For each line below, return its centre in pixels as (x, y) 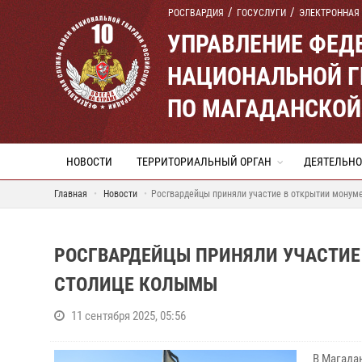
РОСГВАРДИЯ (196, 13)
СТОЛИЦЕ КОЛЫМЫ (136, 284)
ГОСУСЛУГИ (261, 13)
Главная (71, 194)
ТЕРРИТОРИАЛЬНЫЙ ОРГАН (204, 162)
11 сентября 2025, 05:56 (128, 316)
